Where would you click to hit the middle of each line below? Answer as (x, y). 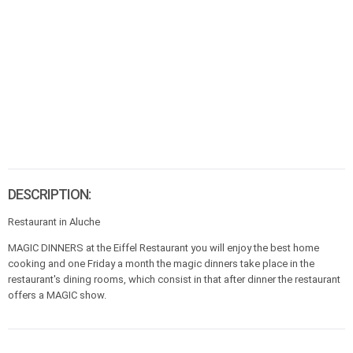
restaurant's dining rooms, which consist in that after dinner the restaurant (174, 279)
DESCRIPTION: (49, 194)
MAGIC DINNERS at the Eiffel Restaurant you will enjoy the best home (163, 248)
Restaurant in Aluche (54, 222)
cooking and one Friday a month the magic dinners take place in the (161, 264)
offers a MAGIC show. (57, 295)
